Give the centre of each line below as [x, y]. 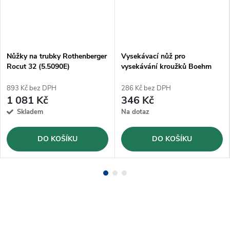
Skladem [30, 112]
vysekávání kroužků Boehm [166, 67]
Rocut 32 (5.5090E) [38, 67]
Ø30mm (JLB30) [148, 77]
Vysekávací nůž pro [153, 56]
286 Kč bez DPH [146, 89]
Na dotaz [135, 112]
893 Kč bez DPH [32, 89]
